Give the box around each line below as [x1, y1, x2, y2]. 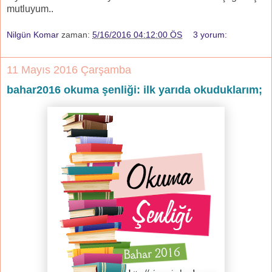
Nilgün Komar [7, 30, 59, 40]
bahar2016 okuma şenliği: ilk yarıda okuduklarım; [7, 84, 262, 97]
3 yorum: [193, 30, 228, 40]
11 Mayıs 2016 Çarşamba [7, 64, 131, 76]
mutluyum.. [7, 3, 56, 14]
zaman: [61, 30, 92, 40]
